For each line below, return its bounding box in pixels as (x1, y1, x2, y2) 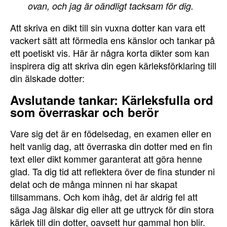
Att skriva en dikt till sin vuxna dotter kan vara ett (10, 21, 205, 34)
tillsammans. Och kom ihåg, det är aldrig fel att (10, 190, 198, 203)
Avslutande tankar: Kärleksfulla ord (10, 91, 213, 108)
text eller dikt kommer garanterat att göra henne (10, 152, 202, 165)
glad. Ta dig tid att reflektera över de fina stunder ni (10, 165, 215, 178)
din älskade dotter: (10, 71, 85, 85)
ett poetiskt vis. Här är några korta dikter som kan (10, 46, 209, 59)
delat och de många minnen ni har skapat (10, 177, 177, 191)
